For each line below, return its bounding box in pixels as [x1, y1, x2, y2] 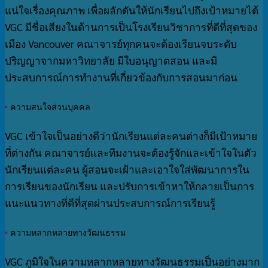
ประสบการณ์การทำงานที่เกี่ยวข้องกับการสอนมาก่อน [5, 70, 237, 84]
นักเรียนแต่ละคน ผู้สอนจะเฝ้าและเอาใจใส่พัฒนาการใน [5, 162, 249, 176]
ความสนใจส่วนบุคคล [10, 102, 90, 112]
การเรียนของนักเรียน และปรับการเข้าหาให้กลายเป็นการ [5, 179, 254, 193]
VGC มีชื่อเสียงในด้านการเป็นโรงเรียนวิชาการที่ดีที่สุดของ [5, 20, 257, 33]
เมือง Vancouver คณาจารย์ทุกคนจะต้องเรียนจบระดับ [5, 36, 237, 50]
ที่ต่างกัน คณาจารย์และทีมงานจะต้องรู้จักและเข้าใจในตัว [5, 145, 257, 159]
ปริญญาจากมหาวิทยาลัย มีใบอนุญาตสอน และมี [5, 53, 217, 67]
